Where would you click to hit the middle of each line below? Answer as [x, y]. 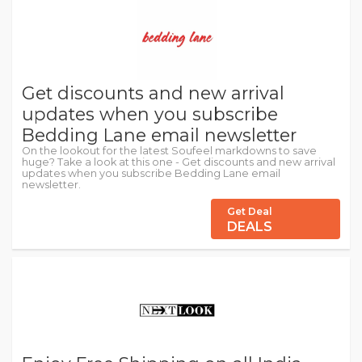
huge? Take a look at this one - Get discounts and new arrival [179, 162]
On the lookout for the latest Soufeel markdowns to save [169, 151]
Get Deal [250, 211]
